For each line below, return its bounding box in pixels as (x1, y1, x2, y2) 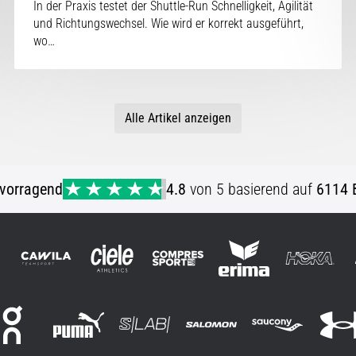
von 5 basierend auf (185, 179, 316, 199)
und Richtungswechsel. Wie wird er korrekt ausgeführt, (33, 15, 304, 31)
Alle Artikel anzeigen (125, 110, 231, 126)
